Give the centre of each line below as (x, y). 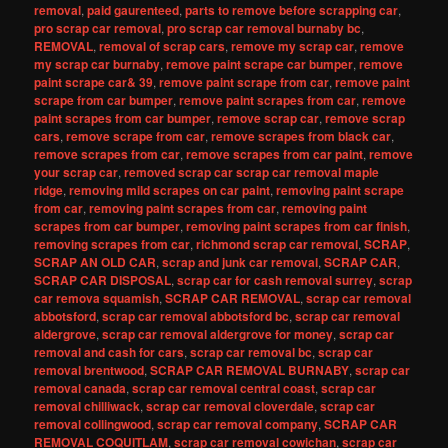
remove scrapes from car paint (275, 154)
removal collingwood (93, 424)
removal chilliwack (87, 406)
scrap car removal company (238, 424)
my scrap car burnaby (97, 64)
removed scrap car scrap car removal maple (252, 172)
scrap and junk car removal (240, 262)
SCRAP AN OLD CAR (95, 262)
